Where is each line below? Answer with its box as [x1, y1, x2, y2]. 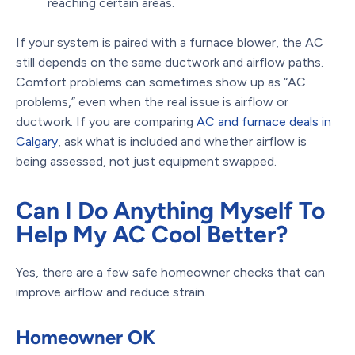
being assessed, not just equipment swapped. [16, 153, 277, 169]
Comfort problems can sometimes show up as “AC [16, 74, 306, 90]
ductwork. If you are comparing [16, 113, 197, 129]
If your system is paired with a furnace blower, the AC [16, 34, 323, 50]
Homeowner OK [16, 325, 155, 349]
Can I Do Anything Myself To [16, 195, 325, 225]
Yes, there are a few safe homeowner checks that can [16, 264, 325, 280]
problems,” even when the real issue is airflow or [16, 94, 288, 109]
